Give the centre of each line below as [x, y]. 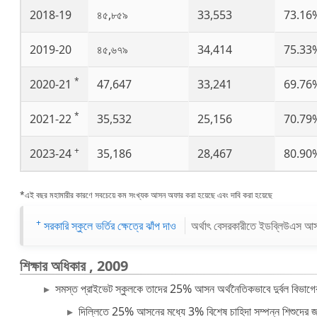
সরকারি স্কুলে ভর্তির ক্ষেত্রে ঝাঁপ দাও [110, 226]
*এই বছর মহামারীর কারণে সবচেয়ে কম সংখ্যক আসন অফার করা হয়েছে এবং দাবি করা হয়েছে [146, 195]
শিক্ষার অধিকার [54, 266]
